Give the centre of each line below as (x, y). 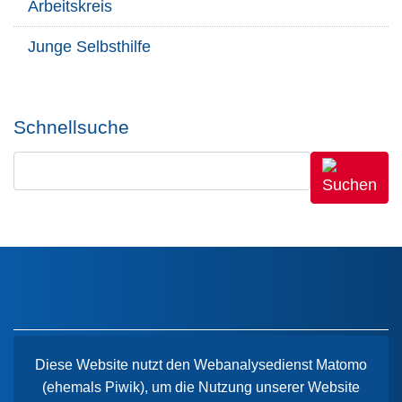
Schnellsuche (71, 127)
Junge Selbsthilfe (89, 47)
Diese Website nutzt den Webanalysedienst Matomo (201, 365)
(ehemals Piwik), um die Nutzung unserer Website (201, 387)
